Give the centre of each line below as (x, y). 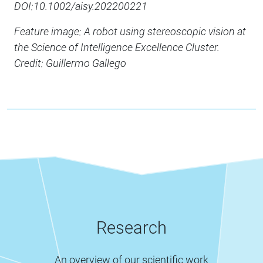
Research (131, 228)
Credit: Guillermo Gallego (70, 63)
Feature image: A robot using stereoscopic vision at (130, 32)
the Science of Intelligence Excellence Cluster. (117, 48)
